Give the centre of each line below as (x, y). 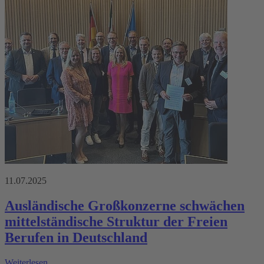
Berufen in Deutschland (76, 237)
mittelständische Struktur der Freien (116, 221)
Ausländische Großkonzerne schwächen (125, 205)
